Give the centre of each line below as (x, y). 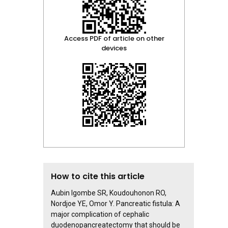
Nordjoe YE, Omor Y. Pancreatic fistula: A (116, 204)
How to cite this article (98, 176)
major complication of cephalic (100, 214)
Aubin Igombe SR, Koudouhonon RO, (109, 193)
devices (114, 48)
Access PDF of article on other (114, 38)
